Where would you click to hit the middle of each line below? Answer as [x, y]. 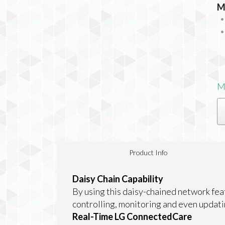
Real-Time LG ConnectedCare [132, 216]
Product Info [149, 153]
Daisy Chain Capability [118, 179]
